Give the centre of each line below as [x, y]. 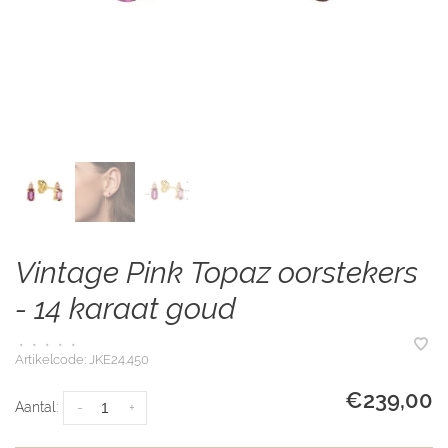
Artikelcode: [50, 359]
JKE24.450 [117, 359]
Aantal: [36, 407]
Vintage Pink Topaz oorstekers [216, 272]
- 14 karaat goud [125, 308]
